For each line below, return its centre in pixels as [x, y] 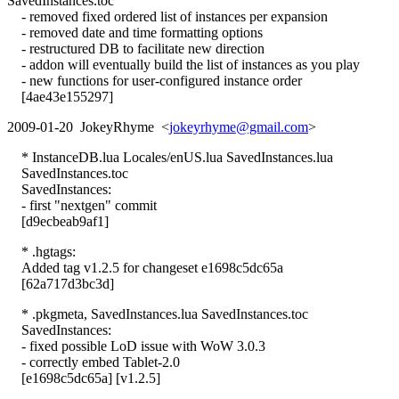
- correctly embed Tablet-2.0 [94, 362]
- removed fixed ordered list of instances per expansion [167, 16]
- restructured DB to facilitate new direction [136, 48]
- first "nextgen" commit [82, 205]
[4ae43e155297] [60, 96]
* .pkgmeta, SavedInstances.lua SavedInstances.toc [158, 313]
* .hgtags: [41, 251]
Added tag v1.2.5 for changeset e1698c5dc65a [145, 267]
